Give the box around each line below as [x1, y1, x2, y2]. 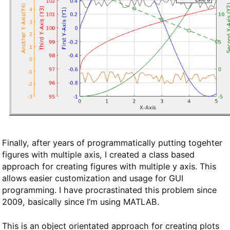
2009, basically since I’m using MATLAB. [2, 196, 159, 207]
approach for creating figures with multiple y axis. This [2, 161, 216, 171]
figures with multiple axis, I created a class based [2, 149, 195, 160]
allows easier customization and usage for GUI [2, 172, 183, 183]
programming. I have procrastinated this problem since [2, 184, 217, 195]
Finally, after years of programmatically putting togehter [2, 137, 222, 148]
